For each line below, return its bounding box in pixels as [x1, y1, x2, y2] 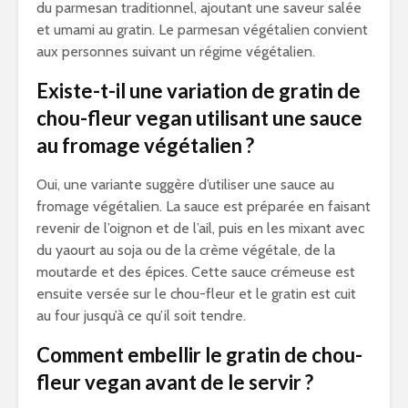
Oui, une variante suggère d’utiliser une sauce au [36, 176, 334, 193]
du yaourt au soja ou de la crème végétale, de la [36, 241, 335, 259]
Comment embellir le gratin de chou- [36, 342, 362, 367]
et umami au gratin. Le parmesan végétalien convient [36, 21, 368, 38]
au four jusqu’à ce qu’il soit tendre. [36, 307, 246, 324]
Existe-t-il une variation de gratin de [36, 78, 361, 103]
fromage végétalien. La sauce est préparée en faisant [36, 198, 371, 215]
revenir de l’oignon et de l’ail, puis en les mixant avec [36, 219, 364, 237]
